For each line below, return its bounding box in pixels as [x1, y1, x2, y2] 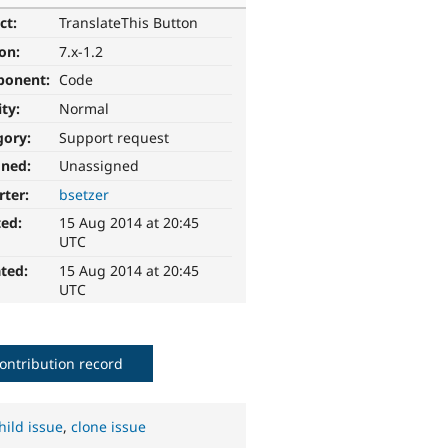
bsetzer [59, 184, 110, 204]
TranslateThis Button [59, 13, 199, 33]
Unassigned [59, 156, 140, 176]
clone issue [71, 417, 147, 437]
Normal [59, 99, 110, 119]
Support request [59, 127, 170, 147]
